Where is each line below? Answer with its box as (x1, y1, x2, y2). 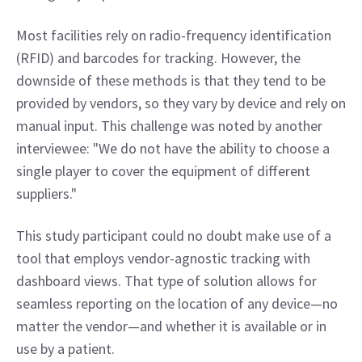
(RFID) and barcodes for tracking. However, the (16, 48, 301, 67)
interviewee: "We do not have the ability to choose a (16, 139, 330, 158)
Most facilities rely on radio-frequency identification (16, 26, 331, 44)
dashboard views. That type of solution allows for (16, 271, 317, 290)
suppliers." (16, 184, 77, 203)
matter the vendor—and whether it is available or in (16, 317, 326, 335)
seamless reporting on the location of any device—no (16, 294, 338, 313)
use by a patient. (16, 339, 115, 358)
